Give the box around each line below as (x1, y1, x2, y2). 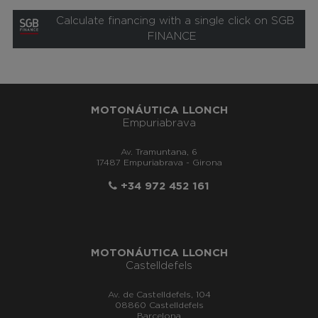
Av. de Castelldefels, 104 (107, 290, 211, 300)
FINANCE (147, 31, 197, 43)
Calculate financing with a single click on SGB (49, 16, 295, 27)
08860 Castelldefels (114, 301, 204, 310)
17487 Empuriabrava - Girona (96, 158, 222, 168)
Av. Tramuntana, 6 (121, 148, 197, 157)
